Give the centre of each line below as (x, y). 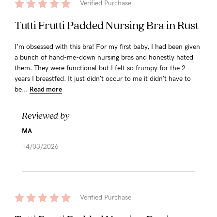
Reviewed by (46, 115)
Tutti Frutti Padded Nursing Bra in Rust (107, 25)
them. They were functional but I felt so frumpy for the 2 (100, 68)
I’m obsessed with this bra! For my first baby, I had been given (107, 46)
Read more (46, 89)
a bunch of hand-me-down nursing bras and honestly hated (104, 57)
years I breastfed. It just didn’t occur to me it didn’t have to (103, 78)
